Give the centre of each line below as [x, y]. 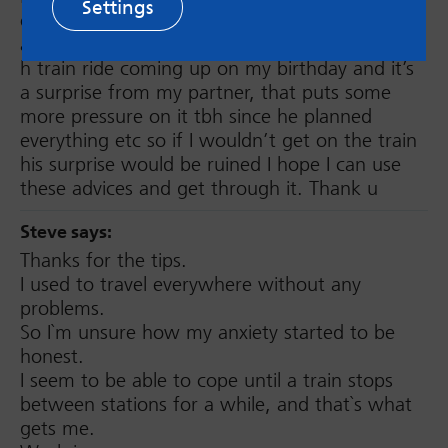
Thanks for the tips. [103, 260]
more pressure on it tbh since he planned [196, 116]
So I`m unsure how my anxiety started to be [207, 332]
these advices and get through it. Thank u [199, 188]
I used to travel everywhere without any [190, 284]
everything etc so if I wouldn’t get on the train [218, 140]
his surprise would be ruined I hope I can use [210, 164]
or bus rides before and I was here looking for [216, 20]
